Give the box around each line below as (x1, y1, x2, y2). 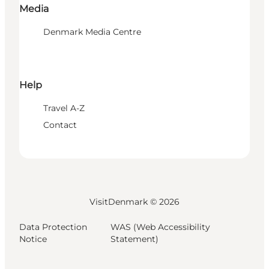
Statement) (110, 233, 159, 244)
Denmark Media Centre (43, 26, 141, 37)
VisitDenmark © (89, 196, 159, 207)
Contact (43, 119, 77, 130)
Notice (19, 233, 47, 244)
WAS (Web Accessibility (110, 221, 210, 232)
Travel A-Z (43, 102, 85, 113)
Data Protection (19, 221, 87, 232)
